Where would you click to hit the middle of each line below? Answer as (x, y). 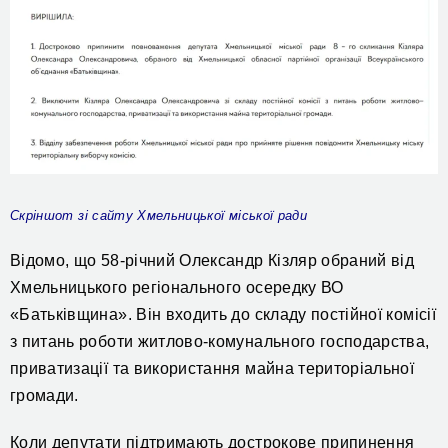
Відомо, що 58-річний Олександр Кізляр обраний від (212, 260)
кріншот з (52, 215)
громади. (44, 395)
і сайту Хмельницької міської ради (196, 215)
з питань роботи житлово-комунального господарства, (220, 341)
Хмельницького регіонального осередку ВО (177, 287)
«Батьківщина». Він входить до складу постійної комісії (223, 314)
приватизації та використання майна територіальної (212, 368)
